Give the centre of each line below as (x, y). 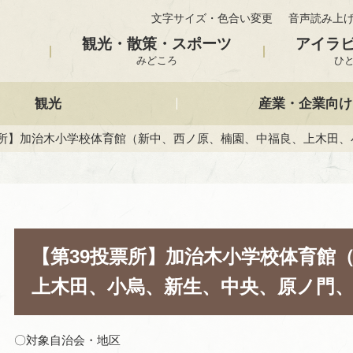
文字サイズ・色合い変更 (212, 19)
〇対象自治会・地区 (67, 340)
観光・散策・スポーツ (156, 44)
